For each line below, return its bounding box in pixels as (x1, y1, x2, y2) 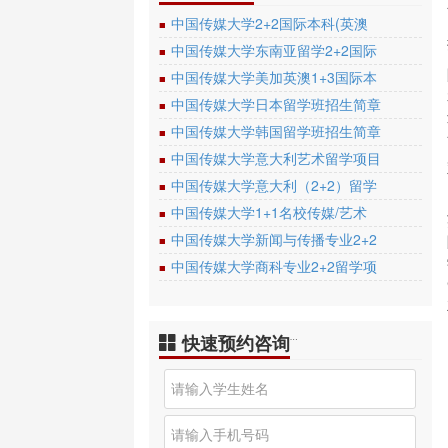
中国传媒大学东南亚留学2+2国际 (171, 39, 378, 60)
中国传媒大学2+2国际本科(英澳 (171, 12, 369, 33)
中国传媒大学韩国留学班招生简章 (171, 120, 382, 141)
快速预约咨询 (177, 329, 291, 356)
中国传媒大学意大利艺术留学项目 (171, 147, 382, 168)
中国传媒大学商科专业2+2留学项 (171, 255, 378, 276)
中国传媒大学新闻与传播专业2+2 (171, 228, 378, 249)
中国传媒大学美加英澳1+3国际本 (171, 66, 378, 87)
